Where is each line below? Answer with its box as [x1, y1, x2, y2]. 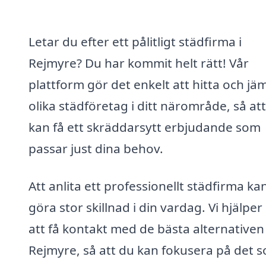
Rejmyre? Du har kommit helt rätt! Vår [28, 54, 249, 71]
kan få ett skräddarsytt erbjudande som [28, 118, 261, 135]
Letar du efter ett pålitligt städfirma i [28, 33, 242, 50]
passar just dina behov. [28, 140, 163, 157]
